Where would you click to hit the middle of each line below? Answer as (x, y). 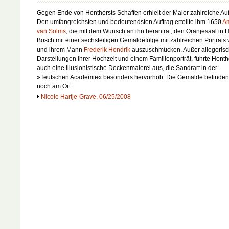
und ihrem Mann (60, 49)
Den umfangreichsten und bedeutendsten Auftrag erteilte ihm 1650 (130, 22)
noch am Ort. (54, 86)
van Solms (51, 31)
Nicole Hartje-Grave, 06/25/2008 (86, 96)
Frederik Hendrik (107, 49)
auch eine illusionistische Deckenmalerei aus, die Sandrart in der (127, 68)
